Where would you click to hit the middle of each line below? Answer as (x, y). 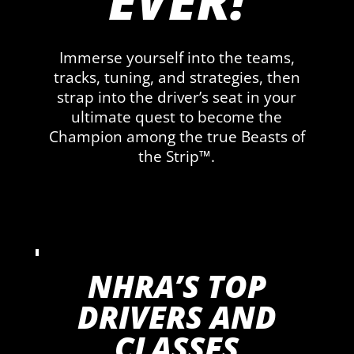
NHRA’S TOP (177, 286)
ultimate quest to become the (177, 117)
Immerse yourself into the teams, (177, 58)
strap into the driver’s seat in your (177, 98)
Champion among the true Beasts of (177, 137)
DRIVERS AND (177, 317)
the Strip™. (177, 157)
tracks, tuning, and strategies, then (177, 78)
